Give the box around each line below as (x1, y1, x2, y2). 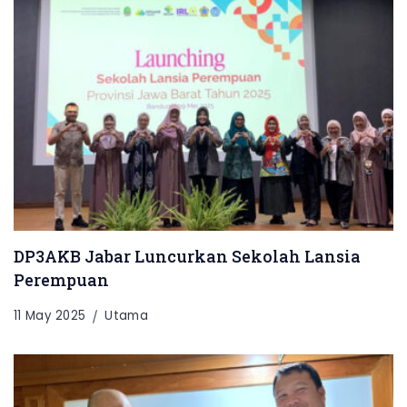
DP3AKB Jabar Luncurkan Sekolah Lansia (14, 245, 361, 268)
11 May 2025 (14, 307, 86, 325)
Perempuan (14, 269, 109, 292)
